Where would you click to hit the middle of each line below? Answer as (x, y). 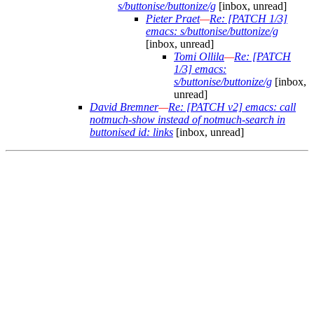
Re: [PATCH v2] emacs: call (232, 107)
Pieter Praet (173, 19)
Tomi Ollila (199, 57)
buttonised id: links (131, 132)
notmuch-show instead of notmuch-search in (187, 120)
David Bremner (124, 107)
